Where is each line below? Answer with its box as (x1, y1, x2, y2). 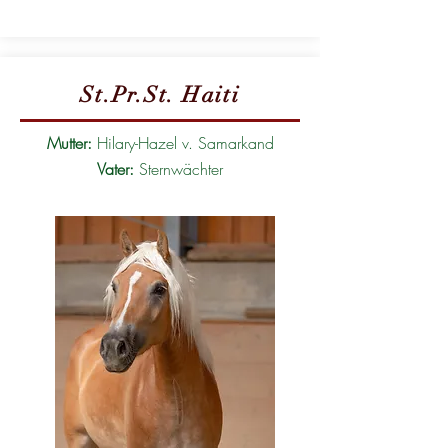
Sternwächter (139, 158, 223, 180)
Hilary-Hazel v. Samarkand (96, 132, 274, 154)
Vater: (97, 158, 139, 180)
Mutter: (46, 132, 97, 154)
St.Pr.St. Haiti (80, 81, 240, 108)
